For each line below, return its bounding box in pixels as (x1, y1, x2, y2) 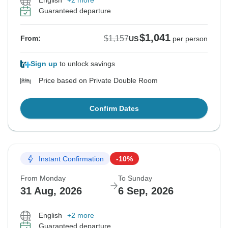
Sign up (31, 60, 58, 68)
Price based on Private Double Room (39, 76, 158, 85)
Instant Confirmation (39, 154, 104, 163)
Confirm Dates (89, 104, 139, 113)
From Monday (20, 174, 66, 183)
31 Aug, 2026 (20, 185, 82, 197)
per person (173, 35, 208, 43)
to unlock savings (58, 60, 115, 68)
